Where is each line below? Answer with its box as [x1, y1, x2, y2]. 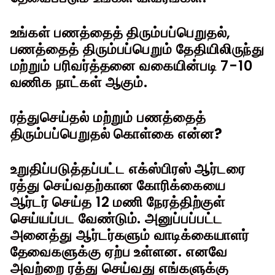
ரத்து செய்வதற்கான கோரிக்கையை [10, 176, 226, 196]
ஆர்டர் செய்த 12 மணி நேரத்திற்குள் [10, 192, 226, 212]
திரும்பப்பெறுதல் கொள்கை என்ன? [10, 124, 223, 144]
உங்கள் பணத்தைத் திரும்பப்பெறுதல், [10, 23, 231, 43]
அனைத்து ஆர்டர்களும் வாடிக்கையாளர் [10, 225, 249, 246]
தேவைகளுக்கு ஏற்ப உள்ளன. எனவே [10, 242, 228, 262]
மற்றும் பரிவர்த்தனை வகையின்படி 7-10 [10, 56, 254, 76]
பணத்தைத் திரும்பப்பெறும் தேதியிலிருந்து [10, 39, 265, 60]
